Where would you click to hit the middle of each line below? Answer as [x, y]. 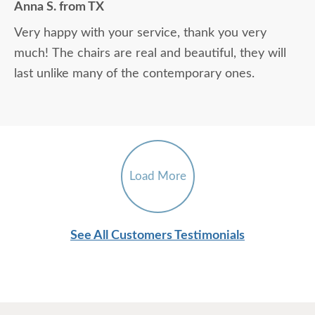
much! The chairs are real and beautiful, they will [150, 54]
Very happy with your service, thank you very [140, 33]
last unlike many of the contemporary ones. [134, 74]
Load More [157, 176]
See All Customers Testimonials [157, 236]
